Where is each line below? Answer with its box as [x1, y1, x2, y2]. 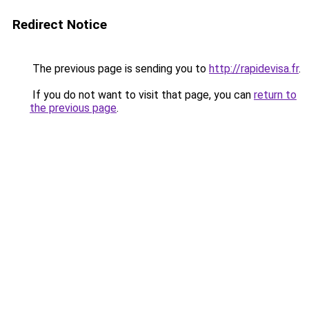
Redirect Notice [12, 17, 107, 32]
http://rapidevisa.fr [209, 62, 299, 75]
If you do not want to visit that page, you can [30, 88, 254, 101]
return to [254, 88, 297, 101]
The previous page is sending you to [30, 62, 209, 75]
